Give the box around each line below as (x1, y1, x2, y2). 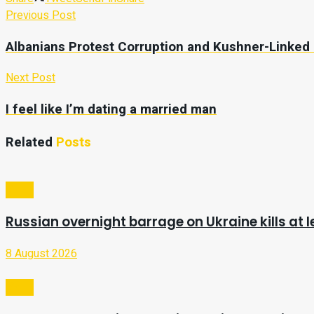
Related (6, 132, 53, 152)
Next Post (6, 69, 55, 87)
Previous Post (6, 6, 76, 24)
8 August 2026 (6, 245, 77, 262)
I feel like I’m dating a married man (6, 100, 217, 120)
